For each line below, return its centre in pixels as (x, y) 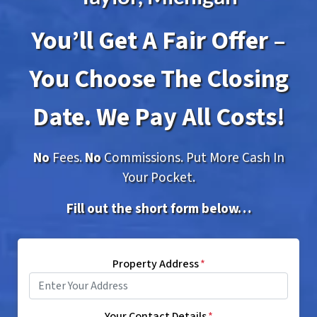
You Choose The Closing (158, 79)
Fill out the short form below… (158, 209)
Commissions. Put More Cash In (192, 158)
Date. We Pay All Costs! (158, 117)
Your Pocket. (158, 178)
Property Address (155, 264)
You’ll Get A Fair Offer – (158, 41)
